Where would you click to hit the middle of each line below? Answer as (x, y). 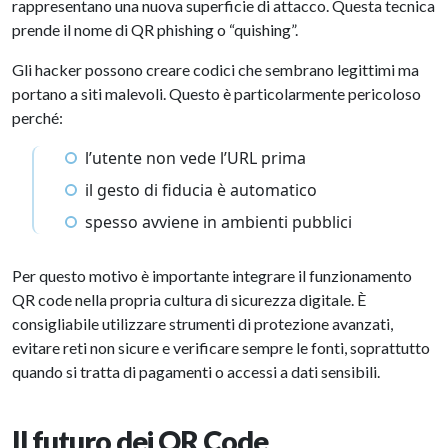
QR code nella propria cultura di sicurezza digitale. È (189, 299)
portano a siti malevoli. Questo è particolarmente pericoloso (216, 93)
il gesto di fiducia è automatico (201, 190)
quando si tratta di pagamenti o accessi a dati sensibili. (196, 371)
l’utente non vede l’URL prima (195, 158)
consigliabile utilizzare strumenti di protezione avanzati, (202, 323)
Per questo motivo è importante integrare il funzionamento (212, 275)
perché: (37, 117)
